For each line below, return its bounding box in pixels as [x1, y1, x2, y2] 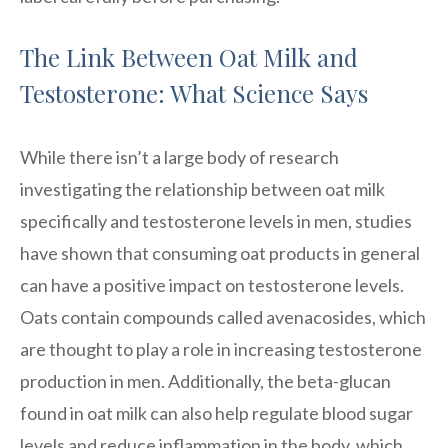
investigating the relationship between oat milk [20, 177, 385, 200]
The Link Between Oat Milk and [20, 40, 358, 73]
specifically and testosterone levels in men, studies [20, 209, 412, 232]
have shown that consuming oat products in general [20, 241, 420, 264]
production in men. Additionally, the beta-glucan [20, 369, 391, 392]
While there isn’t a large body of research [20, 145, 339, 168]
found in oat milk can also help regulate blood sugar [20, 401, 413, 424]
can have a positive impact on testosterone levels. [20, 273, 404, 296]
